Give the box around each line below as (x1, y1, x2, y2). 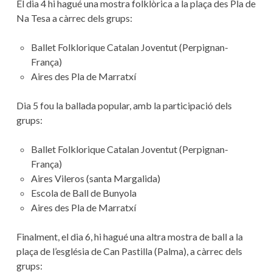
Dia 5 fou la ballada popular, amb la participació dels (16, 99, 232, 111)
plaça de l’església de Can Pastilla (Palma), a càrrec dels (16, 245, 242, 257)
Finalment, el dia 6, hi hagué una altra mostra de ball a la (16, 230, 243, 242)
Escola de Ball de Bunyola (30, 186, 137, 199)
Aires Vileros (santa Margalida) (30, 172, 160, 184)
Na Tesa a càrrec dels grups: (16, 12, 132, 24)
